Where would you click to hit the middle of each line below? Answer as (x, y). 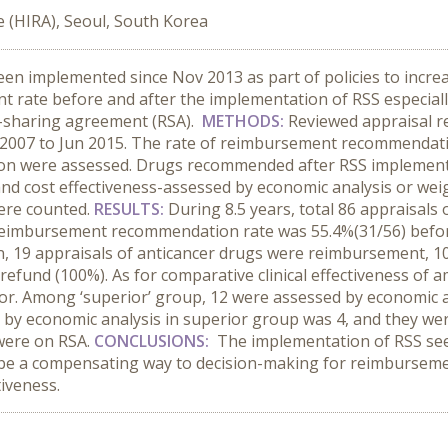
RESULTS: (131, 209)
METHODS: (245, 121)
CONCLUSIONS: (153, 341)
